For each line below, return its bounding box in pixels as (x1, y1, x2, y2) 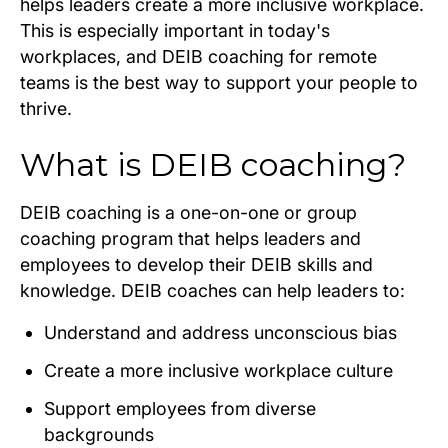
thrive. (20, 97, 72, 119)
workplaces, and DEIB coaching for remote (20, 45, 377, 67)
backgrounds (44, 423, 154, 445)
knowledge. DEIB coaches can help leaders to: (20, 279, 405, 301)
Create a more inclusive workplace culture (44, 359, 393, 381)
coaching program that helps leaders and (20, 227, 361, 249)
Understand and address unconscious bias (44, 321, 397, 343)
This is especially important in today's (20, 19, 330, 41)
